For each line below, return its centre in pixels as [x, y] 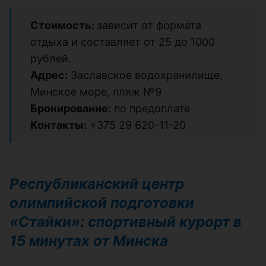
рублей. [51, 58]
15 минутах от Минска [89, 240]
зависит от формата [149, 25]
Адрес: [49, 75]
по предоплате [151, 108]
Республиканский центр [97, 183]
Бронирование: [71, 108]
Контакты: [58, 125]
